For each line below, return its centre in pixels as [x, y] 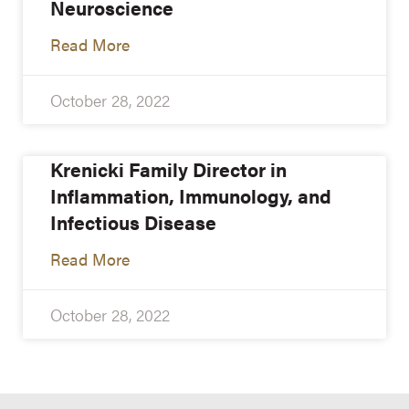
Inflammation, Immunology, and [191, 195]
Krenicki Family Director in [168, 168]
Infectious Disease [133, 221]
